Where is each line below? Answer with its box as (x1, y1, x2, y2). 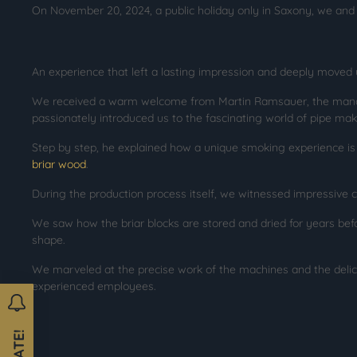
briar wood (32, 156, 86, 171)
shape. (32, 232, 65, 247)
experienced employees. (32, 278, 156, 293)
